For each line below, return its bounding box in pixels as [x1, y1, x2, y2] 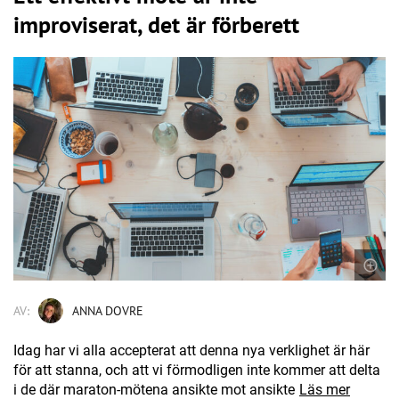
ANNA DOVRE [72, 303, 143, 320]
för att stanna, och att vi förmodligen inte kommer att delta [13, 362, 380, 379]
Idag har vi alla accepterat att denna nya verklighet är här [13, 342, 370, 360]
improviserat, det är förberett [13, 10, 299, 40]
